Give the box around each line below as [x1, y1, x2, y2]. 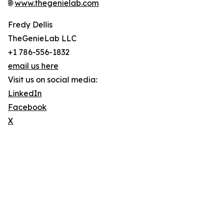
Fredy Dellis [8, 20, 53, 30]
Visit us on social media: [8, 75, 97, 85]
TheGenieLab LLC [8, 33, 77, 44]
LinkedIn [8, 88, 42, 99]
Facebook [8, 102, 47, 112]
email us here [8, 61, 58, 71]
